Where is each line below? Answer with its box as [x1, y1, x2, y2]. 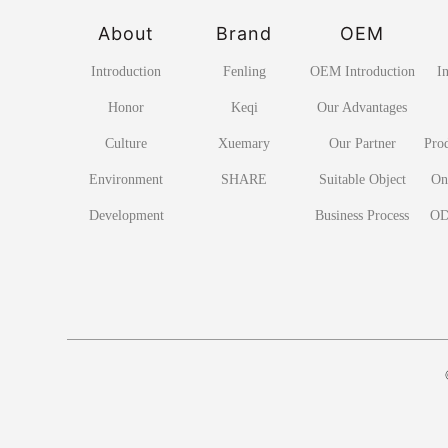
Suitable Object [318, 171, 406, 187]
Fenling [222, 63, 266, 79]
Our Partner [328, 135, 396, 151]
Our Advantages [317, 99, 408, 115]
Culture [105, 135, 148, 151]
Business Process [315, 207, 410, 223]
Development [88, 207, 164, 223]
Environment [89, 171, 164, 187]
